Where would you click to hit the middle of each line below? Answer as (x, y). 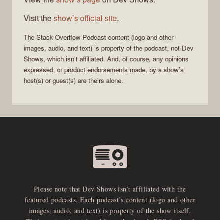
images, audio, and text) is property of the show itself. (110, 211)
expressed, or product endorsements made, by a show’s (104, 70)
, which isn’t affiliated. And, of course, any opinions (116, 59)
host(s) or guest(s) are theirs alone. (73, 81)
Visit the (39, 18)
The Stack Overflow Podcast (65, 37)
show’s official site (85, 18)
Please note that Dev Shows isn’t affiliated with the (110, 189)
